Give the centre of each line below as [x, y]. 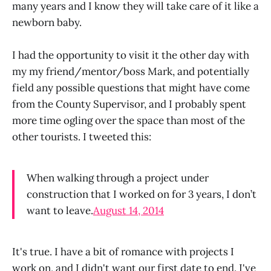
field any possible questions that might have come [131, 87]
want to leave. [60, 210]
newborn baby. [47, 22]
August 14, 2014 [129, 210]
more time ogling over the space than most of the [129, 120]
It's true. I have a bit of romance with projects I [123, 251]
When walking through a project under [118, 178]
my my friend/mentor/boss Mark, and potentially [131, 71]
